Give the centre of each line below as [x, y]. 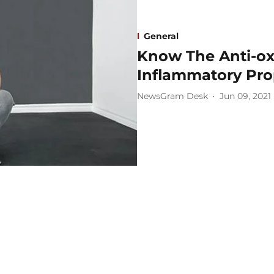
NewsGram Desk [172, 96]
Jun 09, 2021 [245, 96]
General [161, 36]
